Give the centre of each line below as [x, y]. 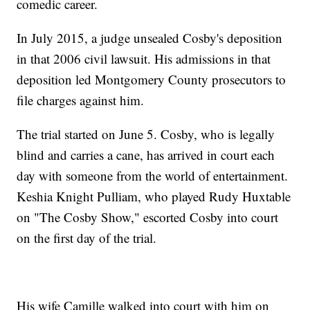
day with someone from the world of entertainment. [153, 176]
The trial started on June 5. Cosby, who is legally [146, 134]
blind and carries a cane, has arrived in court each [146, 155]
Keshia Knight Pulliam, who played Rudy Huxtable [154, 197]
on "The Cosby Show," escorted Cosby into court [148, 217]
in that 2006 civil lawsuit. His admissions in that [144, 59]
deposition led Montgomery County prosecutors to [152, 80]
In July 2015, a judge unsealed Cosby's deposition [150, 38]
